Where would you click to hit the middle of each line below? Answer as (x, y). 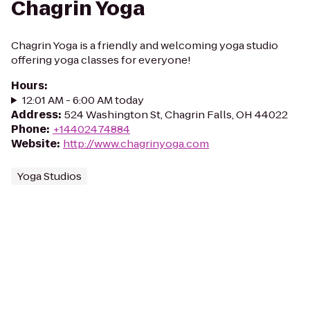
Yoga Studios (49, 176)
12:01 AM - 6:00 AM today (83, 100)
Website (34, 144)
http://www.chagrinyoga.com (136, 144)
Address (35, 115)
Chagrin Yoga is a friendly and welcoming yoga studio (145, 45)
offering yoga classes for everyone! (101, 60)
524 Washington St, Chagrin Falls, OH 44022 (176, 115)
